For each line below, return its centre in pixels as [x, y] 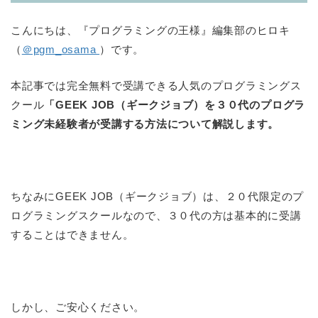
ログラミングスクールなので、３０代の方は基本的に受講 [156, 216]
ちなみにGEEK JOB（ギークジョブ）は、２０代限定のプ [158, 197]
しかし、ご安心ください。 [78, 307]
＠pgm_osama [61, 50]
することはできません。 [72, 235]
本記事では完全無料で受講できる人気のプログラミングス [156, 86]
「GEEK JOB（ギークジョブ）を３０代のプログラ [175, 105]
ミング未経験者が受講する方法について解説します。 [145, 124]
